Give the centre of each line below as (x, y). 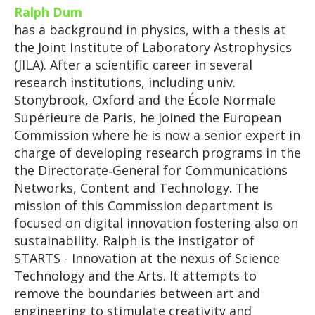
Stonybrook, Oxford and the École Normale (144, 100)
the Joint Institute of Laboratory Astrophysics (153, 47)
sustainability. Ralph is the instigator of (134, 240)
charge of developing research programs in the (157, 153)
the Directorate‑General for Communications (150, 170)
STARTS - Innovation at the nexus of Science (147, 258)
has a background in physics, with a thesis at (150, 30)
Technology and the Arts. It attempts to (135, 276)
